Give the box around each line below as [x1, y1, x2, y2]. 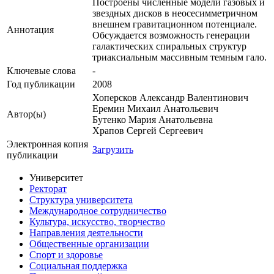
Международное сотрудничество [29, 206, 166, 217]
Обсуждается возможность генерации [92, 30, 250, 41]
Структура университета [29, 194, 133, 206]
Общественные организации [29, 239, 149, 250]
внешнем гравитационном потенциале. [92, 19, 257, 30]
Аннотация [7, 24, 54, 35]
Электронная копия [7, 139, 88, 150]
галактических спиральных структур [92, 41, 246, 52]
